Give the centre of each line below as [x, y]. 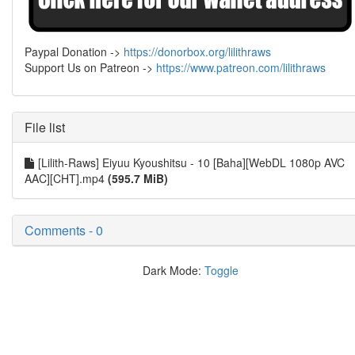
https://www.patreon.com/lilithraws [241, 68]
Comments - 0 [64, 231]
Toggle [221, 271]
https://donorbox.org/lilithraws [197, 52]
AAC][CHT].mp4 [66, 179]
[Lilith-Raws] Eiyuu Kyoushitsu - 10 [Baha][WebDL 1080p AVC [191, 163]
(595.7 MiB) [138, 179]
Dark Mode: [173, 271]
